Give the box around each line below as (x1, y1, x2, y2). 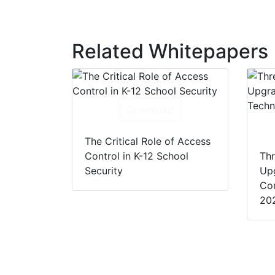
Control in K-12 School (85, 150, 188, 163)
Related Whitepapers (72, 39, 268, 64)
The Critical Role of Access (85, 135, 211, 148)
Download (126, 104, 174, 117)
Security (85, 165, 123, 177)
